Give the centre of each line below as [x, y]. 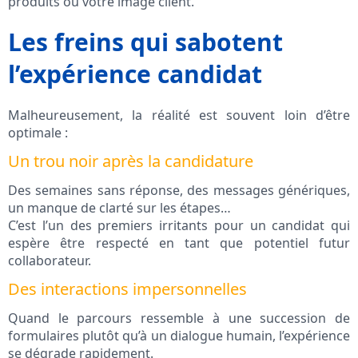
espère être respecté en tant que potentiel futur [179, 243]
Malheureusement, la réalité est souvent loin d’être [179, 115]
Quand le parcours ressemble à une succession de [179, 318]
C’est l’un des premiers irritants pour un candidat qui [179, 226]
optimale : [38, 133]
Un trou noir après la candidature [131, 161]
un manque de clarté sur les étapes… [119, 208]
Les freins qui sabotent [145, 42]
